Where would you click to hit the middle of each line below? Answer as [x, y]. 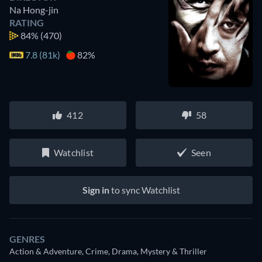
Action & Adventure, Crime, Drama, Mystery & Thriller [108, 251]
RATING [27, 22]
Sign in [96, 189]
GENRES [27, 239]
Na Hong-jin [34, 9]
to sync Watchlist [144, 189]
